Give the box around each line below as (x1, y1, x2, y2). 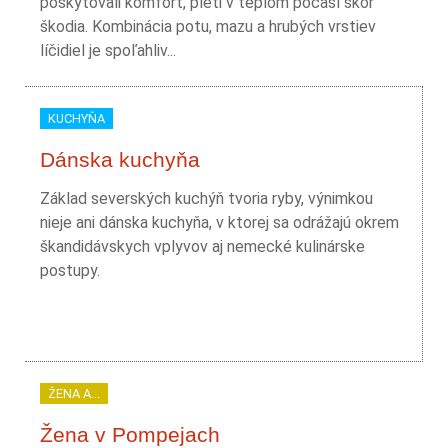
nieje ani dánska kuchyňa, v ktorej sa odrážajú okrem (40, 213, 399, 232)
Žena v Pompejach (40, 423, 220, 446)
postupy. (40, 261, 100, 280)
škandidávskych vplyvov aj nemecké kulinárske (40, 237, 365, 256)
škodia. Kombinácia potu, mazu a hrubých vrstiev (40, 17, 376, 36)
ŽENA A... (48, 386, 100, 401)
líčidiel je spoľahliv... (40, 41, 176, 60)
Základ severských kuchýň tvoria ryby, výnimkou (40, 189, 373, 208)
